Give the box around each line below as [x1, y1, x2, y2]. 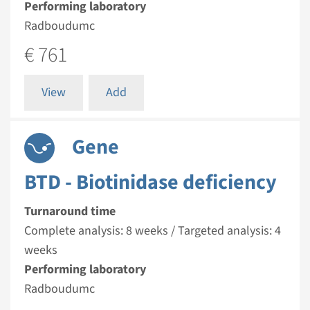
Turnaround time [24, 203, 116, 220]
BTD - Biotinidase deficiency [24, 167, 277, 197]
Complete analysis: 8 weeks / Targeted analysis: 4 [24, 222, 281, 239]
